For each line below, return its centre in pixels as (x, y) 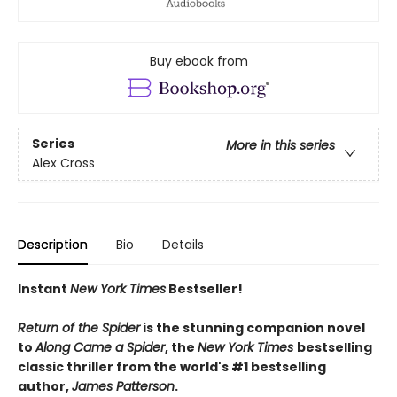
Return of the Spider (79, 327)
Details (183, 244)
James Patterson (123, 386)
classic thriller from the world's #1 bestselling (172, 366)
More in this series (280, 146)
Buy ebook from (198, 61)
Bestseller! (204, 288)
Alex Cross (63, 163)
